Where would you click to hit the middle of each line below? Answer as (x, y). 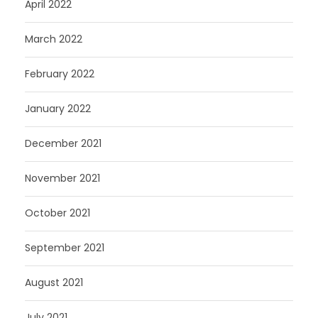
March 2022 (54, 39)
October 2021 (57, 213)
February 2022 (60, 73)
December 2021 (63, 143)
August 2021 (54, 282)
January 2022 (58, 108)
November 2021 (62, 178)
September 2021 (65, 247)
